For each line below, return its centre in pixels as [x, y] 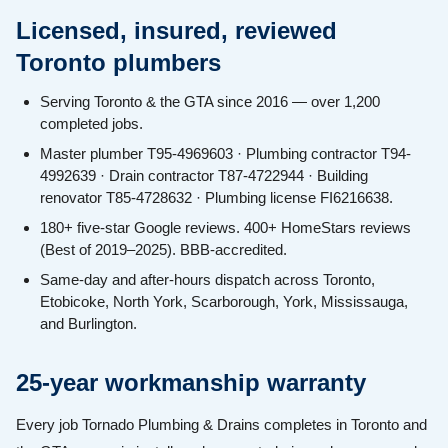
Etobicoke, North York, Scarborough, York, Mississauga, [224, 302]
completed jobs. [91, 124]
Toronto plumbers [118, 63]
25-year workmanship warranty [191, 383]
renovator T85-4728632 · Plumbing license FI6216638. [216, 198]
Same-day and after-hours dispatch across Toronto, [207, 280]
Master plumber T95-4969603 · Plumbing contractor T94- [225, 154]
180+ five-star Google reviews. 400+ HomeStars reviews [225, 228]
